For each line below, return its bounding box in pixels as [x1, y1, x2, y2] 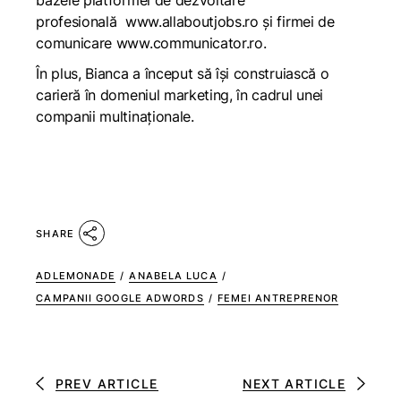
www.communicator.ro [115, 34, 263, 52]
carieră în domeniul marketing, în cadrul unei [36, 86, 323, 104]
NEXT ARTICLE [243, 375, 346, 391]
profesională [36, 13, 125, 30]
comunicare [36, 34, 116, 52]
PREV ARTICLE [55, 375, 158, 391]
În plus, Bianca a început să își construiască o [36, 64, 329, 82]
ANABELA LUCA [129, 269, 218, 282]
